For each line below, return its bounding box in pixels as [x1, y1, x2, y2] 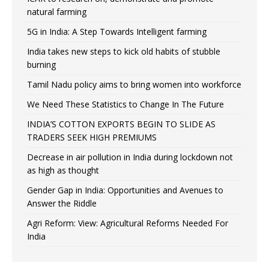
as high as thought [27, 165, 99, 177]
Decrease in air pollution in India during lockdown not [27, 151, 233, 163]
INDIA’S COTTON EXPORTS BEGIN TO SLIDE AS [27, 118, 216, 130]
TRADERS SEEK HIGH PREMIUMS [27, 131, 157, 144]
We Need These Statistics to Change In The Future [27, 98, 224, 110]
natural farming [27, 6, 86, 18]
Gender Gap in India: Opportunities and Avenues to [27, 184, 223, 196]
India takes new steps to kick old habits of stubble [27, 46, 220, 58]
